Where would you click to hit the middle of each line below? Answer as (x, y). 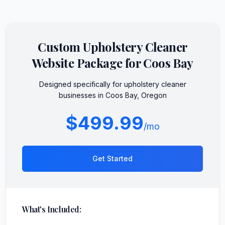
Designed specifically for (81, 84)
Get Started (113, 158)
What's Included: (52, 209)
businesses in (82, 95)
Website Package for (88, 63)
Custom (61, 46)
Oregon (154, 95)
